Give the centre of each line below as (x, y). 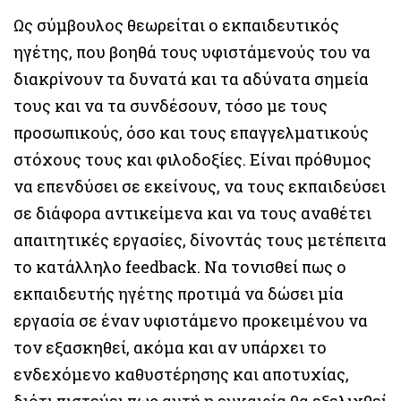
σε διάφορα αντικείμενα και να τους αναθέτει (192, 213)
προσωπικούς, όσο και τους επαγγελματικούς (191, 132)
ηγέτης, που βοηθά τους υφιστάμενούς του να (192, 51)
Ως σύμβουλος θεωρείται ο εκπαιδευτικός (176, 25)
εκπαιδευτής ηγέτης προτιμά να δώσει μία (179, 293)
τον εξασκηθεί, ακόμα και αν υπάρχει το (170, 347)
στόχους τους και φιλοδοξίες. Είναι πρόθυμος (192, 159)
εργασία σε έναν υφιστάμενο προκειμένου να (191, 320)
